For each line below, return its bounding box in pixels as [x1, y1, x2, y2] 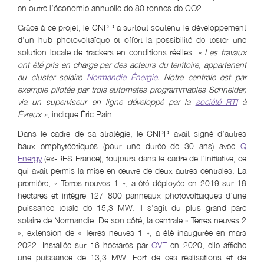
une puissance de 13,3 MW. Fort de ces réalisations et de [18, 252, 246, 263]
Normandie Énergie [86, 72, 157, 82]
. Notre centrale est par [157, 72, 246, 82]
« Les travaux [197, 47, 247, 58]
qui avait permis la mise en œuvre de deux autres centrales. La [18, 166, 246, 176]
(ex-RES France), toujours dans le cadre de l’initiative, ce [42, 153, 246, 164]
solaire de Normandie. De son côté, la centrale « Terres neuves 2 [18, 215, 246, 226]
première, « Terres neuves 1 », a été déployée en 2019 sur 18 [18, 178, 246, 189]
